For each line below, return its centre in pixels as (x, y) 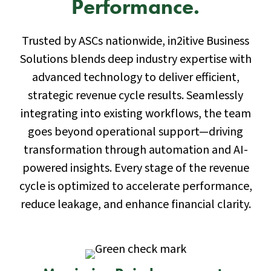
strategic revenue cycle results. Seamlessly (135, 96)
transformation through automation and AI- (135, 150)
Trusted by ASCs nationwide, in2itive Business (135, 41)
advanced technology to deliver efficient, (135, 77)
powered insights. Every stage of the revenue (135, 168)
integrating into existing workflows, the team (135, 114)
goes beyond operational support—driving (135, 132)
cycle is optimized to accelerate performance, (135, 186)
